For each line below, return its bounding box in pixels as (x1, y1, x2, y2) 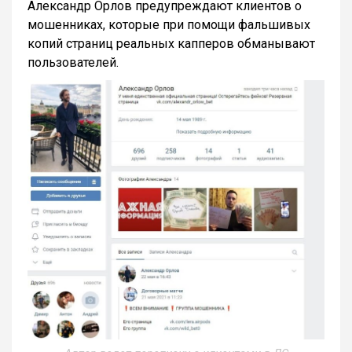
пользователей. (27, 55, 119, 71)
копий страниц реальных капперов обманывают (27, 36, 315, 52)
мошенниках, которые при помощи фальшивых (27, 17, 310, 33)
